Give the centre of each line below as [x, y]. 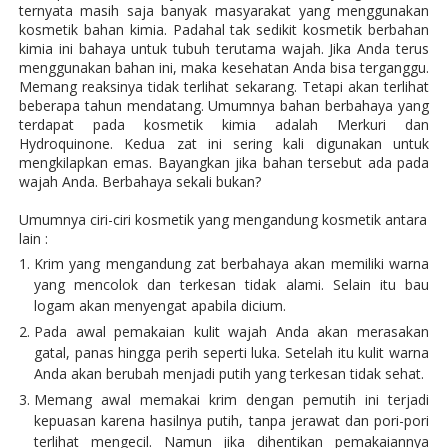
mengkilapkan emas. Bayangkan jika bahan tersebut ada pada [224, 162]
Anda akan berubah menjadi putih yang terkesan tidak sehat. [228, 373]
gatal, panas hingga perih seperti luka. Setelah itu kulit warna [231, 352]
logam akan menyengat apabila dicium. [159, 305]
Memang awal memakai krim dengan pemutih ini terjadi [231, 399]
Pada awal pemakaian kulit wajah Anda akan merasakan [231, 331]
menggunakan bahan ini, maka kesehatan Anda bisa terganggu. [224, 67]
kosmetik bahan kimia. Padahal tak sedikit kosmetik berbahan [224, 29]
